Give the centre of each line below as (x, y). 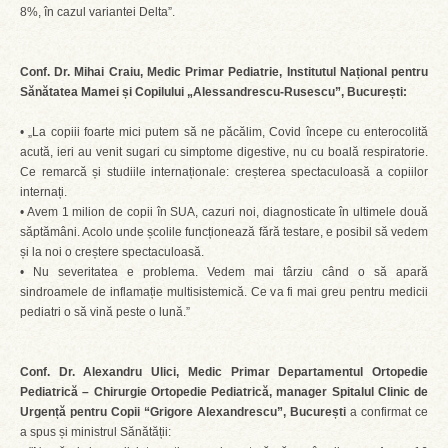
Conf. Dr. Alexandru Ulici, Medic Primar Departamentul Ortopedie (224, 372)
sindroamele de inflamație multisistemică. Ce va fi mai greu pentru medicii (224, 292)
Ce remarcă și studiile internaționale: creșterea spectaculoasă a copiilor (224, 172)
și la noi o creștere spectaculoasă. (112, 252)
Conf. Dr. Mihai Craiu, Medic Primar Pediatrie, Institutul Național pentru (224, 72)
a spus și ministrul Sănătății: (95, 432)
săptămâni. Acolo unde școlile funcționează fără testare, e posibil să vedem (224, 232)
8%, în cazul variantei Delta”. (97, 12)
